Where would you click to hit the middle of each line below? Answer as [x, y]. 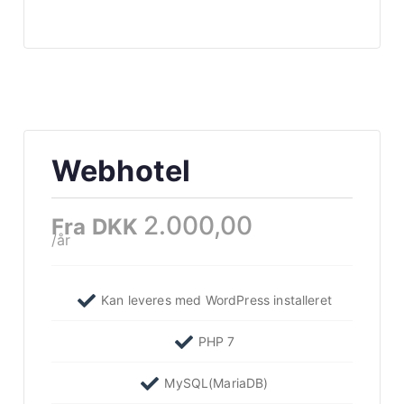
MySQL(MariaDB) [216, 383]
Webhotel [121, 171]
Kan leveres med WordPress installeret [216, 300]
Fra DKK [98, 227]
